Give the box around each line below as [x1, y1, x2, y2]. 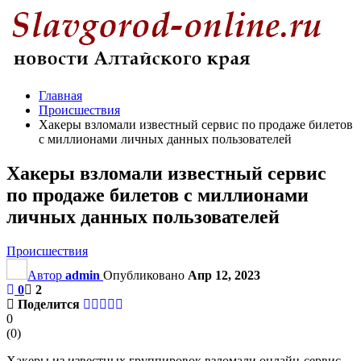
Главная [39, 89, 82, 102]
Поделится [18, 297, 80, 311]
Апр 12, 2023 [188, 268, 260, 282]
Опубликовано [103, 268, 188, 282]
